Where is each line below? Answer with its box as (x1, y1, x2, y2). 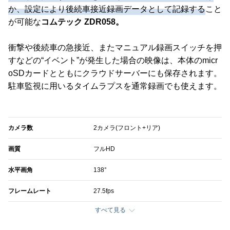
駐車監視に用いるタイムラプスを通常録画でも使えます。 (8, 82, 222, 91)
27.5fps (93, 187, 114, 195)
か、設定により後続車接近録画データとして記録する (8, 5, 205, 14)
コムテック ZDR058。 (41, 17, 124, 27)
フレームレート (8, 187, 51, 195)
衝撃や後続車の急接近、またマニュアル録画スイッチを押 (8, 43, 222, 52)
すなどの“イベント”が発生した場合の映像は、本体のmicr (8, 56, 218, 65)
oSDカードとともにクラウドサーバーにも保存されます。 (8, 69, 222, 78)
